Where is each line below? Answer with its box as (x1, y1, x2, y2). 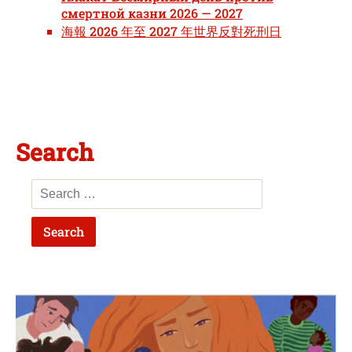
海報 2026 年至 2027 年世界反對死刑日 (61, 23, 281, 40)
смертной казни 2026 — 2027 (61, 5, 243, 22)
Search (16, 137, 93, 168)
